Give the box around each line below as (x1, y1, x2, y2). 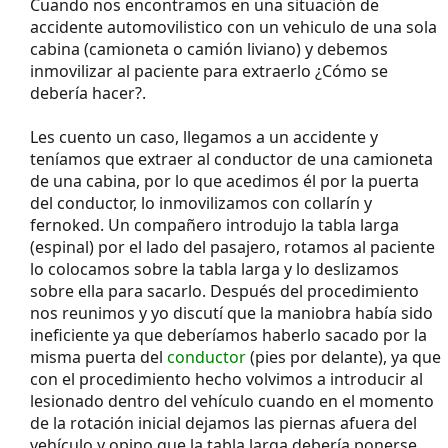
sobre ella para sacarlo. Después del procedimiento (30, 279, 419, 302)
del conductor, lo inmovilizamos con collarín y (30, 191, 372, 214)
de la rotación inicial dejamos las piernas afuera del (30, 411, 417, 434)
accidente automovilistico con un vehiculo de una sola (30, 15, 437, 38)
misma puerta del (30, 345, 167, 368)
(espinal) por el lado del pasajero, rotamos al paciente (30, 235, 435, 258)
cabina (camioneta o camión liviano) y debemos (30, 37, 388, 60)
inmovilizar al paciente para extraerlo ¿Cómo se (30, 59, 388, 82)
